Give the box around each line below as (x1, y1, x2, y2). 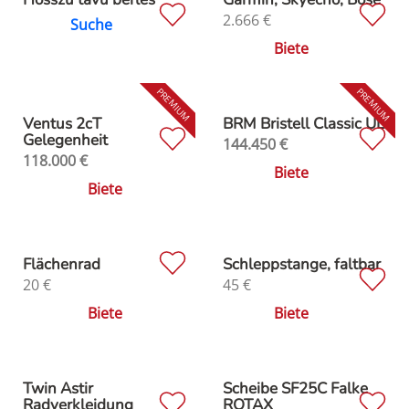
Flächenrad (23, 253, 100, 275)
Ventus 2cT (23, 112, 101, 134)
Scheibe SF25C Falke (223, 377, 368, 399)
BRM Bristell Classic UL (223, 112, 384, 134)
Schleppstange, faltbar (223, 253, 381, 275)
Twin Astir (23, 377, 93, 399)
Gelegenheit (23, 129, 108, 151)
